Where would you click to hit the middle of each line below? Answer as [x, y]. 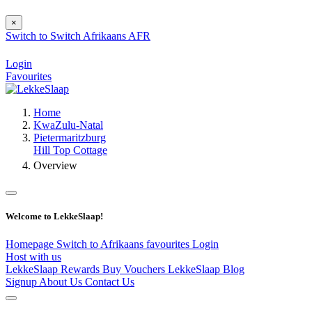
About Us [62, 281]
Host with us [33, 256]
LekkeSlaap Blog [206, 269]
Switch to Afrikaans [101, 244]
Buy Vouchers [135, 269]
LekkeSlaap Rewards [54, 269]
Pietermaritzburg [70, 138]
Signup [22, 281]
